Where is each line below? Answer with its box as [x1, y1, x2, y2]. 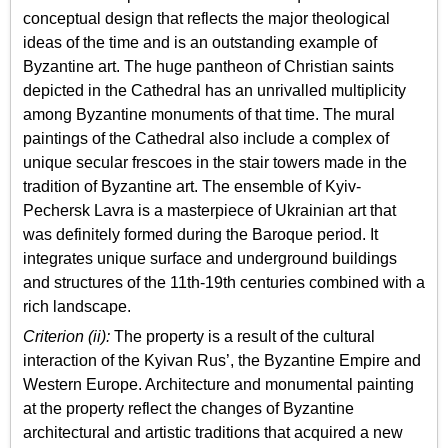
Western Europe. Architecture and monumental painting [23, 376, 414, 394]
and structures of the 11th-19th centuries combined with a [23, 273, 425, 291]
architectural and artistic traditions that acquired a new [23, 424, 403, 442]
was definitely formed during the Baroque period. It [23, 225, 378, 243]
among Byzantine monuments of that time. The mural [23, 105, 395, 123]
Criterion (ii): [23, 328, 110, 346]
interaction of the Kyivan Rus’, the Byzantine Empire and [23, 352, 421, 370]
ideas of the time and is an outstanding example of [23, 33, 377, 51]
